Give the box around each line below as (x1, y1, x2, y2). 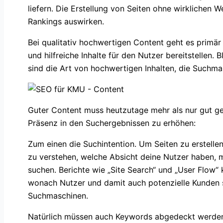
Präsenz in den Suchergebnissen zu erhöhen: (28, 118, 196, 128)
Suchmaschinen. (28, 191, 88, 201)
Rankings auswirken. (28, 16, 104, 27)
